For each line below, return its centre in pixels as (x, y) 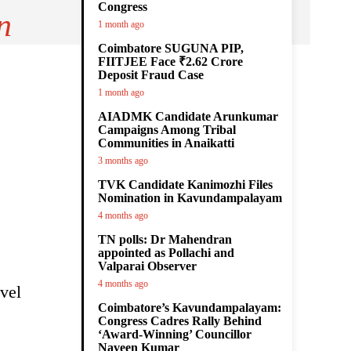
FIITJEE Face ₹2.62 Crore (170, 62)
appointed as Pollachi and (166, 253)
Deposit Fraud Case (151, 75)
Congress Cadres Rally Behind (180, 321)
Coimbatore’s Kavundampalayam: (190, 308)
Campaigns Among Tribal (167, 130)
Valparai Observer (147, 266)
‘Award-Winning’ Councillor (175, 334)
